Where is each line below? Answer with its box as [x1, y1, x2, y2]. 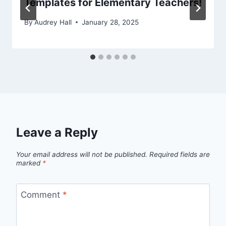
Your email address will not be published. [16, 150, 147, 158]
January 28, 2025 [82, 18, 139, 26]
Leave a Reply [16, 125, 98, 140]
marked [16, 158, 42, 167]
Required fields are [149, 150, 210, 158]
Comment [20, 190, 63, 200]
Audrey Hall [34, 18, 72, 26]
